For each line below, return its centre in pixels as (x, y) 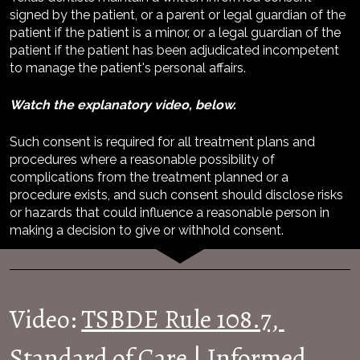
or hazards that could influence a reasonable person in (170, 212)
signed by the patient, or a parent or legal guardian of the (178, 14)
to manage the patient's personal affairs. (128, 67)
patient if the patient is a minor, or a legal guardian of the (176, 32)
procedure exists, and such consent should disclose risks (177, 194)
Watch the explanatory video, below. (123, 104)
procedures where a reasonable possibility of (143, 159)
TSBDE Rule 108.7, (180, 319)
